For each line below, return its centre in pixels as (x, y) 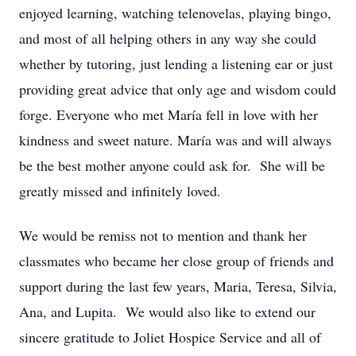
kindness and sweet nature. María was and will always (175, 140)
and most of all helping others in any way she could (168, 38)
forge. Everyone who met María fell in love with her (168, 114)
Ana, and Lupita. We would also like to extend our (167, 311)
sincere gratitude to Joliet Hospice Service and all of (170, 337)
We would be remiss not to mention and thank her (163, 235)
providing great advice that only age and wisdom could (178, 89)
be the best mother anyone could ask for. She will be (172, 165)
